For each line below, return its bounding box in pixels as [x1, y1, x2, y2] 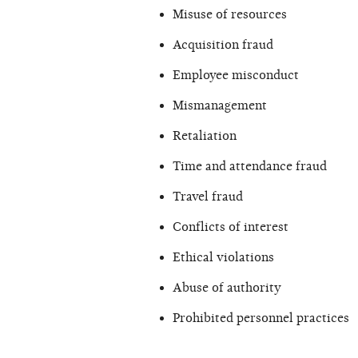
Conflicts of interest [173, 220, 288, 235]
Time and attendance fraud [173, 159, 327, 174]
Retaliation [173, 129, 237, 144]
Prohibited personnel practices [173, 311, 349, 326]
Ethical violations [173, 250, 274, 265]
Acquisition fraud [173, 38, 273, 53]
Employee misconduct [173, 68, 299, 83]
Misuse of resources [173, 7, 287, 22]
